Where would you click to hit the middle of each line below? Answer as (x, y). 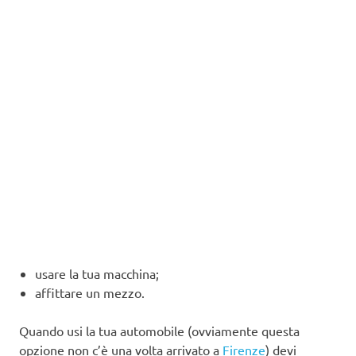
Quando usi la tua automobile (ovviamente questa (159, 330)
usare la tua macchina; (97, 273)
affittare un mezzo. (90, 292)
